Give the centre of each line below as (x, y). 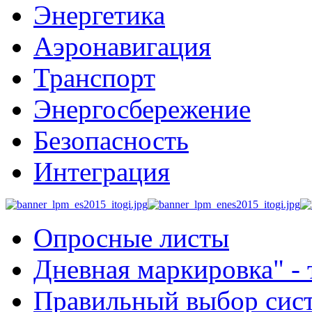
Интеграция (102, 172)
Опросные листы (131, 238)
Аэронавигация (122, 46)
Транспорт (94, 78)
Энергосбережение (142, 109)
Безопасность (111, 140)
